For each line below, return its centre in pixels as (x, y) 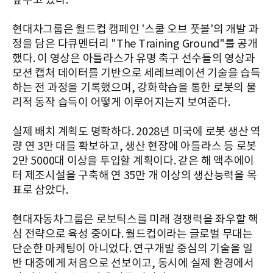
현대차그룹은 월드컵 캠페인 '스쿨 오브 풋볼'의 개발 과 (136, 30)
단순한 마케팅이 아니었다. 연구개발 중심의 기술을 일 (133, 249)
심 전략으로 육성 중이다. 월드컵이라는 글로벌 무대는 (133, 235)
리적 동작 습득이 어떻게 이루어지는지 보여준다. (121, 103)
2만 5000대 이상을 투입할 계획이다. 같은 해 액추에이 (133, 161)
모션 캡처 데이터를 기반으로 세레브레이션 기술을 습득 (136, 74)
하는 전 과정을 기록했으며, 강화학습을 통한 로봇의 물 (134, 88)
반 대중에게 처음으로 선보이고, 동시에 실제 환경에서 (133, 264)
